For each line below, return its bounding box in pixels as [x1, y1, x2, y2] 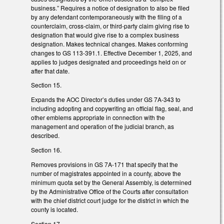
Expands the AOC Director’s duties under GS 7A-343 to [31, 95, 180, 104]
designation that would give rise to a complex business [31, 30, 179, 39]
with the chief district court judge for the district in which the [31, 195, 189, 204]
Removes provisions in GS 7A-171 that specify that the [31, 159, 178, 168]
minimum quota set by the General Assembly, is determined [31, 177, 191, 186]
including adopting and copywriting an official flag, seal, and [31, 104, 193, 113]
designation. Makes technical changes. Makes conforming [31, 39, 188, 48]
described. [31, 131, 59, 140]
